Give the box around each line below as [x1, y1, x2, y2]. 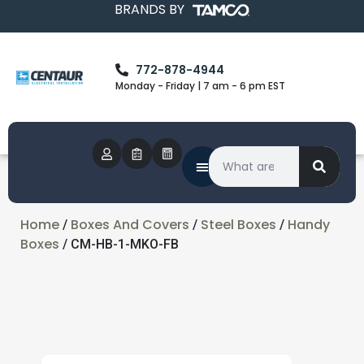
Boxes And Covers [71, 215, 189, 234]
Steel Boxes [201, 215, 276, 234]
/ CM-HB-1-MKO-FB [59, 236, 179, 252]
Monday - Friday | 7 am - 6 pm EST [115, 78, 286, 93]
